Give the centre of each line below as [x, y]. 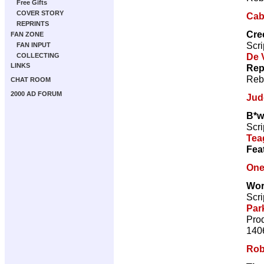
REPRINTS [33, 24]
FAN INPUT [34, 45]
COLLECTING [38, 55]
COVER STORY [40, 13]
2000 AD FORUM [36, 94]
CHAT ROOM [31, 80]
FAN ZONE [27, 34]
